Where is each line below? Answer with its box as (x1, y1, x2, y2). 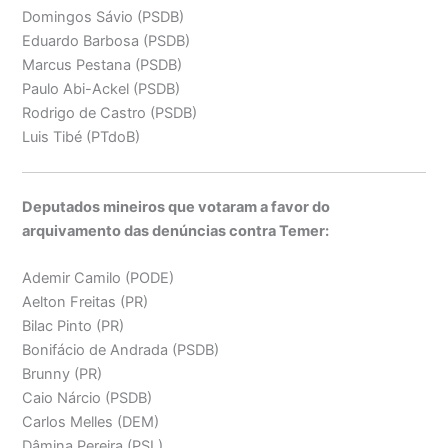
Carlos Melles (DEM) (22, 413, 160, 432)
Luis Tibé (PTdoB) (22, 127, 141, 146)
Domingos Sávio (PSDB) (22, 7, 185, 26)
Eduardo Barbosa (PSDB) (22, 31, 191, 50)
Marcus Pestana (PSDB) (22, 55, 183, 74)
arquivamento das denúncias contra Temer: (22, 221, 330, 240)
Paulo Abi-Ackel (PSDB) (22, 79, 181, 98)
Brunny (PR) (22, 365, 103, 384)
